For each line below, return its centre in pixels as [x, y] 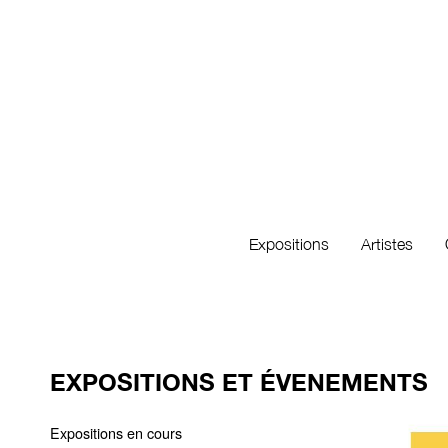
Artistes [387, 244]
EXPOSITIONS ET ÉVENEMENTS [239, 382]
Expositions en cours [116, 432]
